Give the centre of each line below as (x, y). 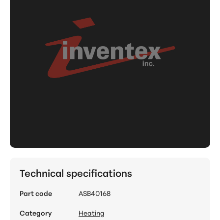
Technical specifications (76, 172)
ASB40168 (95, 193)
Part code (36, 193)
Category (36, 213)
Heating (92, 213)
